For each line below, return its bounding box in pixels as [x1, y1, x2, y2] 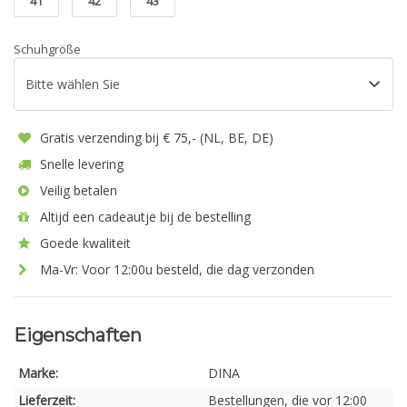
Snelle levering [36, 155, 124, 173]
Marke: [18, 364, 58, 382]
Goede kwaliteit [36, 234, 131, 252]
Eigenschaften [14, 324, 142, 346]
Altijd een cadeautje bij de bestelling [36, 208, 251, 225]
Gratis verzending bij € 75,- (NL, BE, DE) [36, 129, 273, 146]
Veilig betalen [36, 182, 117, 199]
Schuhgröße [14, 41, 81, 57]
